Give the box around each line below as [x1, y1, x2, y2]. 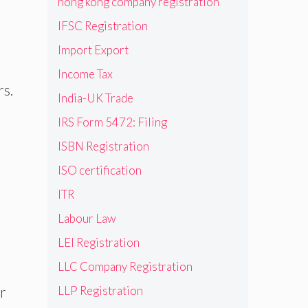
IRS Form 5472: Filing [57, 114, 167, 129]
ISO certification [57, 162, 142, 177]
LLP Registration [57, 283, 143, 298]
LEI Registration [57, 234, 140, 250]
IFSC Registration [57, 18, 148, 33]
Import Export [57, 42, 129, 57]
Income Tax [57, 66, 113, 81]
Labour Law [57, 210, 116, 225]
